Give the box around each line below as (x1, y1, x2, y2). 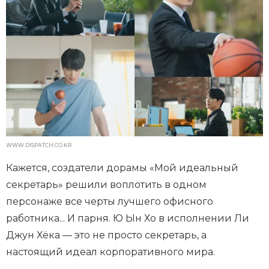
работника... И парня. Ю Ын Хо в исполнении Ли (6, 213, 249, 225)
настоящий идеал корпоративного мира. (6, 246, 215, 258)
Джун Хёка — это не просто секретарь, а (6, 229, 207, 241)
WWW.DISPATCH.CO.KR (6, 142, 71, 149)
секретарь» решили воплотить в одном (6, 179, 207, 191)
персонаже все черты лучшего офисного (6, 196, 213, 208)
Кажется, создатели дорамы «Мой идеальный (6, 162, 238, 174)
